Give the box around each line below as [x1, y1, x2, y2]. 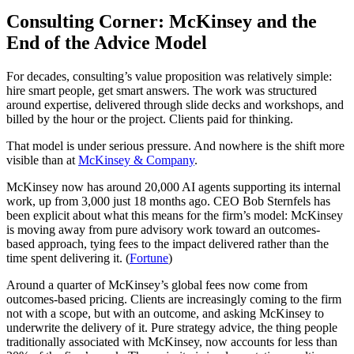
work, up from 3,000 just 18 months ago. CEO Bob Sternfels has [6, 194, 330, 208]
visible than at [6, 153, 78, 167]
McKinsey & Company [78, 153, 194, 167]
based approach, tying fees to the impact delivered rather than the [6, 236, 329, 250]
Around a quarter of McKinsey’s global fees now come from [6, 277, 307, 292]
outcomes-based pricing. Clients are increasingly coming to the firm [6, 292, 341, 306]
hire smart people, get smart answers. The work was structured [6, 83, 317, 97]
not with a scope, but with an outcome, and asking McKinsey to [6, 306, 324, 320]
